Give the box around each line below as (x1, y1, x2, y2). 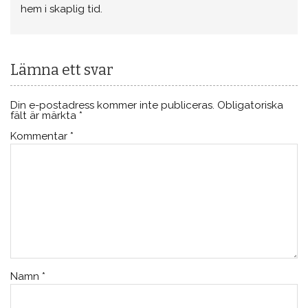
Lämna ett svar (10, 61, 114, 80)
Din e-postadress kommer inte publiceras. (10, 98, 215, 111)
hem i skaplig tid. (21, 2, 103, 15)
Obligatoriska (217, 98, 284, 111)
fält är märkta (10, 109, 80, 122)
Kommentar (10, 130, 71, 143)
